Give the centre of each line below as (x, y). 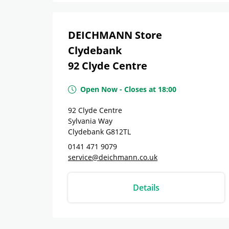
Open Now (99, 89)
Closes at (140, 89)
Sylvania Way (90, 121)
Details (146, 188)
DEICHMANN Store (115, 35)
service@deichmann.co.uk (113, 157)
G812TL (118, 132)
